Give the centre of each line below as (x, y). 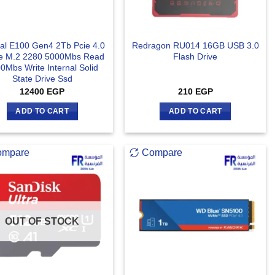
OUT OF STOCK (42, 221)
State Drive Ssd (42, 79)
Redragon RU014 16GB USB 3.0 (195, 46)
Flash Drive (196, 57)
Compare (162, 152)
